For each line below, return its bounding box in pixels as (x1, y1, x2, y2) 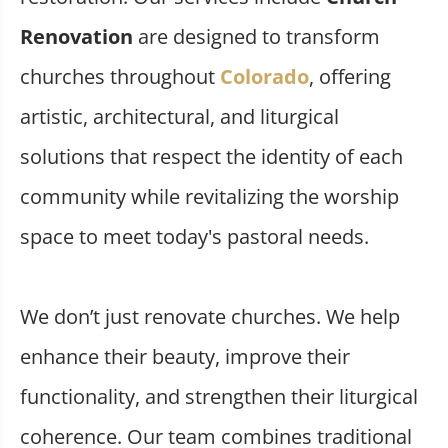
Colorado (220, 62, 309, 90)
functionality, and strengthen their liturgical (20, 382, 418, 410)
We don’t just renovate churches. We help (20, 302, 400, 330)
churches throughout (20, 62, 220, 90)
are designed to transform (133, 22, 380, 50)
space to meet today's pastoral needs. (20, 222, 374, 250)
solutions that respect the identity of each (20, 142, 403, 170)
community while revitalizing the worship (20, 182, 399, 210)
